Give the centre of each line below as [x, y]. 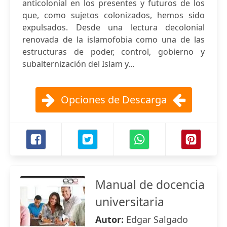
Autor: [111, 219]
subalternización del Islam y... [78, 64]
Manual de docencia [150, 184]
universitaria [130, 202]
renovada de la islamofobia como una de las [113, 40]
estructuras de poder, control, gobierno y [113, 52]
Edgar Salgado [157, 219]
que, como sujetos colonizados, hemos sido [113, 15]
